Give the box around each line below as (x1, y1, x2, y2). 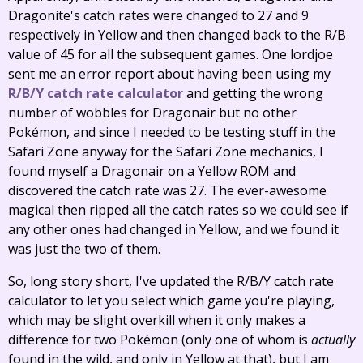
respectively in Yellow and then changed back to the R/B (8, 26, 346, 44)
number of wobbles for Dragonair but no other (8, 104, 297, 122)
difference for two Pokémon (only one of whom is (8, 331, 311, 348)
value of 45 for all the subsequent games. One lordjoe (8, 45, 333, 63)
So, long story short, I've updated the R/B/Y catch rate (8, 272, 334, 290)
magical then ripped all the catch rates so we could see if (8, 201, 348, 219)
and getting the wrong (183, 84, 323, 102)
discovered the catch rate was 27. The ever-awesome (8, 181, 327, 199)
